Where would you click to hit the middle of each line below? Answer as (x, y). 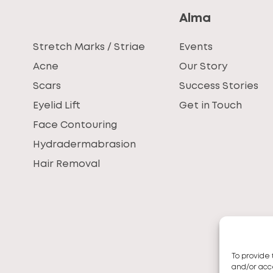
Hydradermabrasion (84, 145)
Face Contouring (75, 125)
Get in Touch (211, 106)
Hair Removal (66, 164)
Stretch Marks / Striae (89, 47)
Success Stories (219, 86)
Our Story (204, 67)
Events (196, 47)
